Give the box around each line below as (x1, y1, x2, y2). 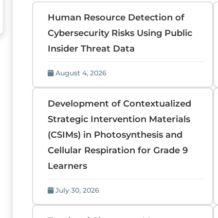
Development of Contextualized (48, 98, 192, 109)
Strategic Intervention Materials (48, 114, 191, 125)
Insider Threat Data (48, 43, 135, 54)
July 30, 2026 (55, 186, 100, 195)
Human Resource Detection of (48, 12, 185, 23)
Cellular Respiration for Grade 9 (48, 145, 188, 156)
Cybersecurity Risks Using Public (48, 28, 193, 38)
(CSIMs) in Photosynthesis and (48, 129, 183, 140)
